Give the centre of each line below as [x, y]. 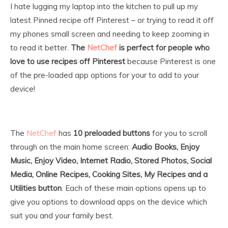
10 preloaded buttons [111, 133]
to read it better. [39, 48]
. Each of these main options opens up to [134, 188]
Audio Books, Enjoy [166, 147]
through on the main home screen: [71, 147]
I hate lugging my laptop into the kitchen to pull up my [104, 7]
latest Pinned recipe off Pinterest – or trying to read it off [112, 20]
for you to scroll [179, 133]
